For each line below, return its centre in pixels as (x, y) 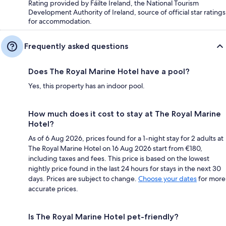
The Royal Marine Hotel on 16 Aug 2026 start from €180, (115, 148)
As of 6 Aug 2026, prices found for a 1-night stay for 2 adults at (126, 138)
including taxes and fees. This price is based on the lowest (119, 158)
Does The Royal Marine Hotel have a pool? (109, 71)
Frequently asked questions (76, 46)
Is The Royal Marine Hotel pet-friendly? (103, 216)
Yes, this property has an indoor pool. (87, 86)
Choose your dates (167, 178)
